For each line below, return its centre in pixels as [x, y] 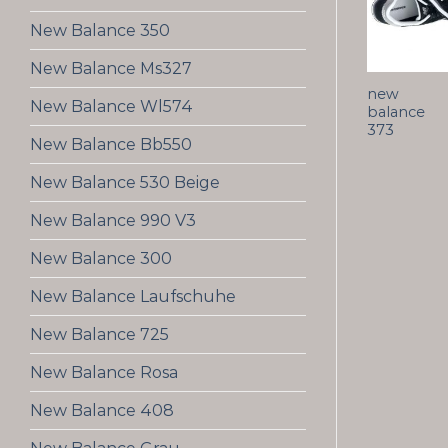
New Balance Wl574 [111, 106]
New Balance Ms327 [111, 68]
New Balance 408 [102, 410]
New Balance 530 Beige [125, 182]
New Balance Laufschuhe [133, 296]
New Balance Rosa [104, 372]
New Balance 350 [100, 30]
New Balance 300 [101, 258]
